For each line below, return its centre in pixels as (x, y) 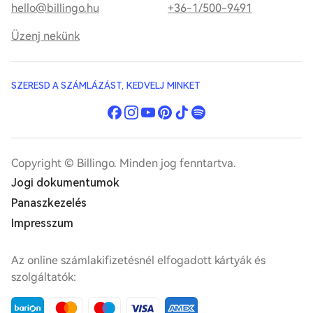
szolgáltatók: (44, 277)
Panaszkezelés (49, 203)
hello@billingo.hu (55, 8)
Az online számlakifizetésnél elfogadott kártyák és (138, 260)
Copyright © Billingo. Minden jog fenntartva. (124, 163)
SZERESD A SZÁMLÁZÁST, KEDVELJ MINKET (106, 86)
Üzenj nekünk (45, 36)
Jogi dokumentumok (65, 183)
